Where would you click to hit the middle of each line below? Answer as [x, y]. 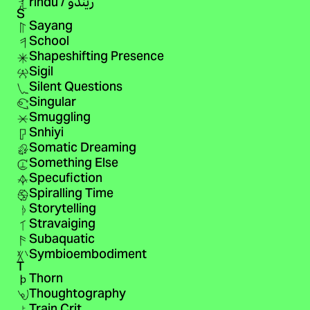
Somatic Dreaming [82, 149]
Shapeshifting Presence [96, 58]
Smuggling [60, 119]
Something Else [73, 164]
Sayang [51, 27]
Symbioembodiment [88, 256]
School [49, 43]
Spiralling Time [71, 195]
